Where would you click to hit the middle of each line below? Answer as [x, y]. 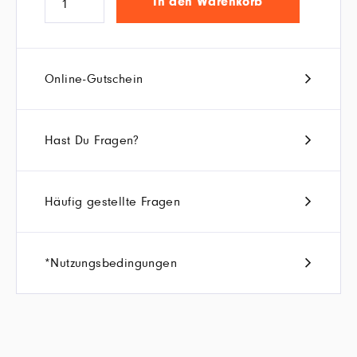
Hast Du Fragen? [92, 141]
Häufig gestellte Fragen [113, 202]
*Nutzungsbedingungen [111, 263]
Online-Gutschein [94, 79]
